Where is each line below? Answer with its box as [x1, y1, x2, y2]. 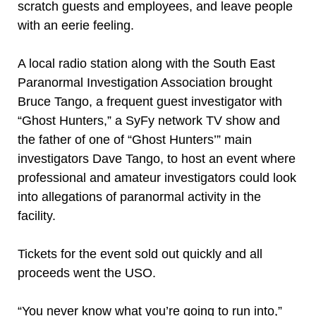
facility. [18, 209, 56, 223]
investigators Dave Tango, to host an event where [18, 152, 296, 166]
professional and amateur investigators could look [18, 171, 296, 185]
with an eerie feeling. [18, 18, 134, 32]
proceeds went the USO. [18, 266, 156, 280]
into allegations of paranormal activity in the [18, 190, 261, 204]
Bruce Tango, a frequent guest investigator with [18, 95, 282, 109]
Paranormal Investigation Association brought [18, 75, 272, 90]
